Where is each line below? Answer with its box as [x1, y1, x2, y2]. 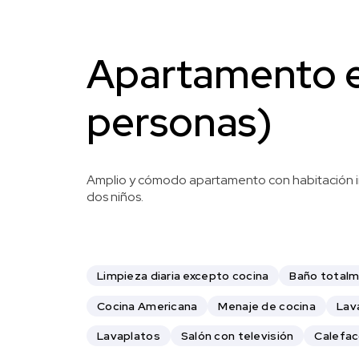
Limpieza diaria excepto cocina [97, 268, 269, 284]
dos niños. [87, 188, 143, 205]
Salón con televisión [180, 329, 294, 344]
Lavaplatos [97, 329, 160, 344]
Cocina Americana [97, 298, 198, 313]
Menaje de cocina [218, 298, 316, 313]
